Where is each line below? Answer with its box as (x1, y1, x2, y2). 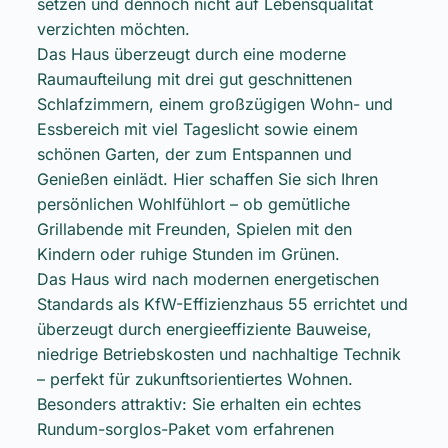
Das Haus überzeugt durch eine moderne (36, 43, 346, 64)
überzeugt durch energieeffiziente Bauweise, (36, 318, 372, 339)
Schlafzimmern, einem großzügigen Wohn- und (36, 93, 393, 114)
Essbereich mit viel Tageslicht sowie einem (36, 118, 358, 139)
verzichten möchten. (36, 18, 190, 39)
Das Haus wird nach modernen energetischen (36, 268, 379, 289)
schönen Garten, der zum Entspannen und (36, 143, 352, 164)
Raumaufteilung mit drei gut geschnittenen (36, 68, 352, 89)
